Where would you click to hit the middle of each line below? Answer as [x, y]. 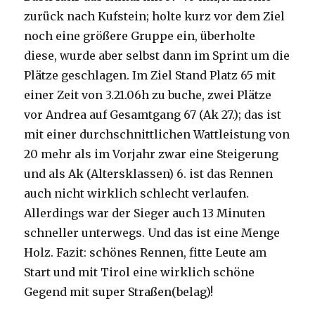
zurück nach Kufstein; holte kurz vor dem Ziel [155, 16]
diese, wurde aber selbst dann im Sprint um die [157, 55]
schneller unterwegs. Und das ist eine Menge [152, 232]
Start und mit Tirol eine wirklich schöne [140, 272]
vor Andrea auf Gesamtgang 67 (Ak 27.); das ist [153, 114]
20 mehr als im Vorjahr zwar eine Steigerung [152, 154]
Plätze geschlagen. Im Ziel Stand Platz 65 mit [150, 75]
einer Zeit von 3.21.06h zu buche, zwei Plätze [148, 95]
